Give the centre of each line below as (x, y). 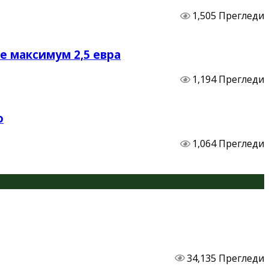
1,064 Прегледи (228, 143)
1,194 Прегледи (228, 80)
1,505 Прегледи (228, 15)
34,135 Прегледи (225, 258)
